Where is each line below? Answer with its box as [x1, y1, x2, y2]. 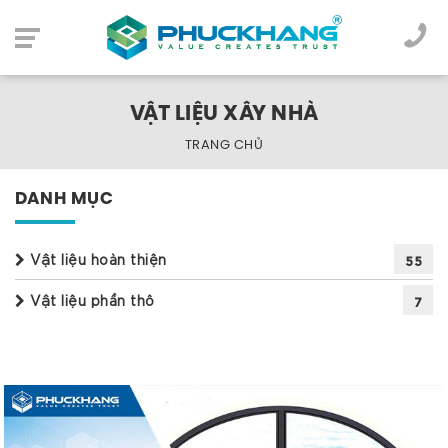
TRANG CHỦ [184, 135, 264, 154]
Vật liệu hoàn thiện [25, 250, 167, 269]
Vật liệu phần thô [25, 291, 155, 310]
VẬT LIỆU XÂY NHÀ [129, 103, 319, 126]
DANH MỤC [15, 190, 113, 209]
